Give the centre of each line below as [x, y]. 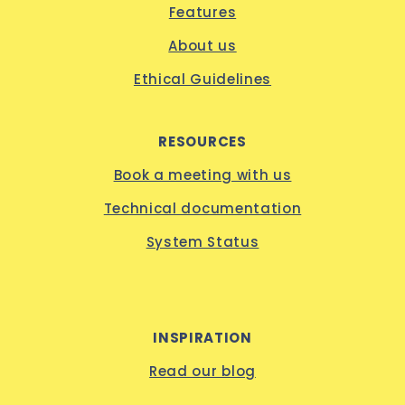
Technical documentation [202, 208]
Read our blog [202, 371]
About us [202, 46]
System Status [202, 242]
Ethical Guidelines [202, 79]
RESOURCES [202, 141]
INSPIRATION [202, 338]
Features [202, 12]
